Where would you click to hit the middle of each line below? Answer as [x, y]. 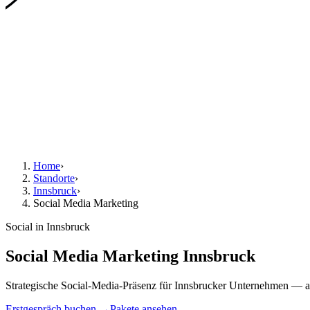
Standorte [54, 178]
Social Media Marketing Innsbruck [130, 256]
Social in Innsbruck [48, 227]
